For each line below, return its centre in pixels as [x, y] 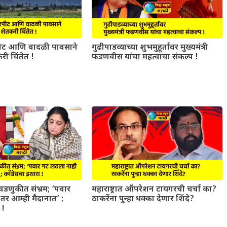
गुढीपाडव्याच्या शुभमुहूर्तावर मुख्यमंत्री [149, 48]
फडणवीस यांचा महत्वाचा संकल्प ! [145, 58]
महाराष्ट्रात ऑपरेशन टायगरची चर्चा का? [154, 190]
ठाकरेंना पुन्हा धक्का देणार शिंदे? [143, 199]
